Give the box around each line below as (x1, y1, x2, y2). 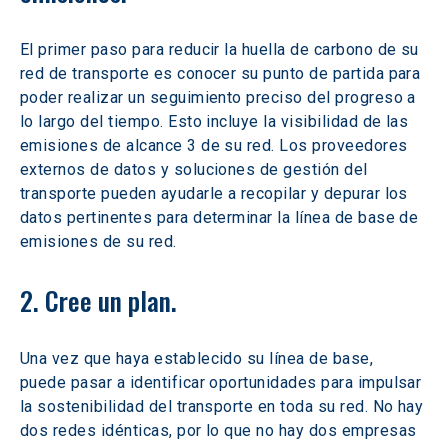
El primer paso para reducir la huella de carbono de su (20, 40, 424, 59)
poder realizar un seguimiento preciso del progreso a (20, 88, 421, 107)
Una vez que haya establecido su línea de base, (20, 349, 378, 368)
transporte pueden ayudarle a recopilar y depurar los (20, 184, 413, 203)
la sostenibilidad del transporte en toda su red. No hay (20, 397, 428, 416)
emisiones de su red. (20, 232, 177, 251)
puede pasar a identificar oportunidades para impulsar (20, 373, 426, 392)
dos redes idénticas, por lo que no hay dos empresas (20, 421, 421, 440)
